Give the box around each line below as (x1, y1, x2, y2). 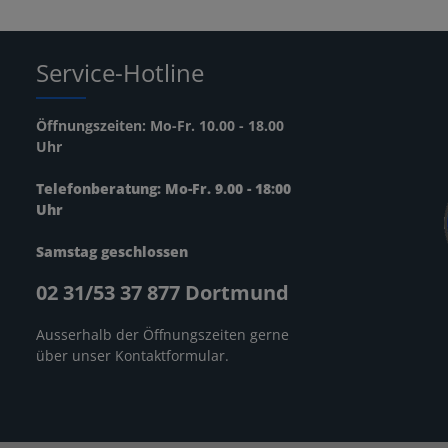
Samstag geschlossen (36, 242, 188, 262)
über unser (36, 346, 115, 366)
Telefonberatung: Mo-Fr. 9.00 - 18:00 (36, 179, 291, 199)
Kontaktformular (115, 346, 225, 366)
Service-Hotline (36, 56, 204, 90)
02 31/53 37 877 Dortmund (36, 279, 289, 307)
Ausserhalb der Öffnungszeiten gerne (36, 325, 289, 345)
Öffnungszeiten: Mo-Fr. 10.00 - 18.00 (36, 116, 284, 136)
